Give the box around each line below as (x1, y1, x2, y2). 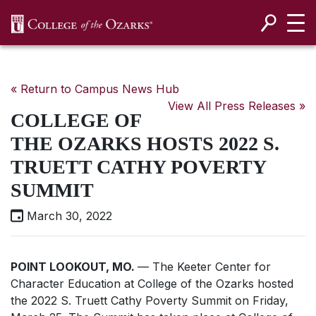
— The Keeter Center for (138, 260, 271, 274)
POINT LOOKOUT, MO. (11, 260, 138, 274)
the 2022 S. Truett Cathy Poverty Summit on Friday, (11, 293, 288, 308)
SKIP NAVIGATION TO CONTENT (65, 32, 267, 48)
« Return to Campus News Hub (11, 82, 179, 96)
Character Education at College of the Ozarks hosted (11, 276, 293, 291)
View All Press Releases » (168, 99, 305, 113)
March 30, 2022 (23, 209, 112, 223)
